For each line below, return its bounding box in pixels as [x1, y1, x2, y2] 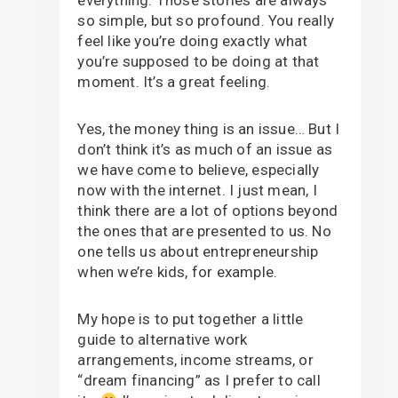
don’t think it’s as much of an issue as [77, 139, 333, 158]
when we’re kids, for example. [77, 262, 278, 281]
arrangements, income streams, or [77, 350, 314, 369]
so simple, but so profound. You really [77, 11, 334, 29]
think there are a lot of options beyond [77, 201, 338, 219]
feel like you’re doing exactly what [77, 31, 308, 50]
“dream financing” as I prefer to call [77, 370, 321, 389]
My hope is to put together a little [77, 309, 304, 328]
